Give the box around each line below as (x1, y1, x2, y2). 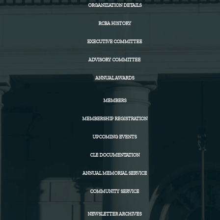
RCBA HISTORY (98, 21, 131, 26)
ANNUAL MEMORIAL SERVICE (82, 170, 147, 176)
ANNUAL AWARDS (95, 75, 134, 81)
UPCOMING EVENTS (92, 134, 137, 139)
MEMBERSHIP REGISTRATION (82, 116, 147, 121)
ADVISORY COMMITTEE (88, 57, 141, 62)
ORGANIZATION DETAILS (87, 2, 141, 8)
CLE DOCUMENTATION (89, 152, 139, 158)
